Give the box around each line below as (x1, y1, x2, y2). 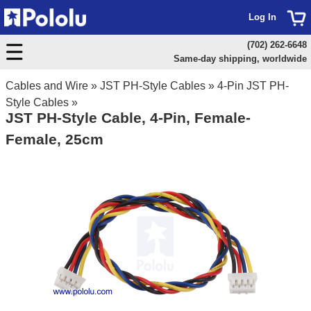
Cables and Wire (6, 80, 88, 92)
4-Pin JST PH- (217, 80, 289, 92)
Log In (249, 12, 276, 22)
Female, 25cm (6, 131, 103, 147)
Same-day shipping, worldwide (173, 53, 307, 64)
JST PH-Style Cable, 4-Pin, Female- (6, 110, 251, 126)
